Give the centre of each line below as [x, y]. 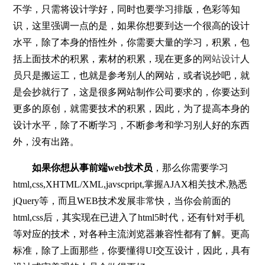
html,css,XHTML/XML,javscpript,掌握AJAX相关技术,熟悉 [130, 184]
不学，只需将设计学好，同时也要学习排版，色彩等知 [127, 9]
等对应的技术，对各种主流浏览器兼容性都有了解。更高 [132, 234]
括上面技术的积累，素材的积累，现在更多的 [108, 59]
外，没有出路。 [46, 141]
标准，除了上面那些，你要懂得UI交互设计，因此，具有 [132, 250]
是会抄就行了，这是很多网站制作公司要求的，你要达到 [132, 92]
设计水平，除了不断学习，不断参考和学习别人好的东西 [132, 125]
